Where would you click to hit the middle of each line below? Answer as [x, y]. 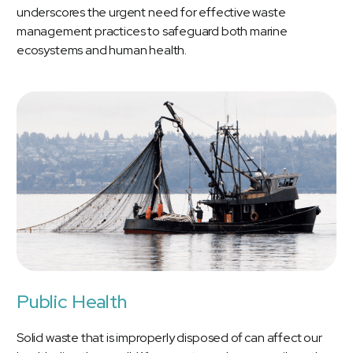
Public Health [72, 302]
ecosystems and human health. [102, 50]
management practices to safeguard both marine [152, 31]
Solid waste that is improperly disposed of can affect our [169, 338]
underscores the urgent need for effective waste [151, 12]
